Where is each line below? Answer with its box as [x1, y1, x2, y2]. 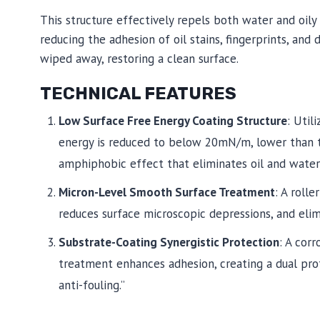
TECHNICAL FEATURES [40, 83, 236, 104]
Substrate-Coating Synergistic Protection [58, 234, 279, 250]
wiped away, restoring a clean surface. [40, 50, 239, 66]
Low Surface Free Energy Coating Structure [58, 112, 287, 129]
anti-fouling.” [58, 276, 125, 293]
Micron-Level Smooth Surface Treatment [58, 184, 275, 200]
